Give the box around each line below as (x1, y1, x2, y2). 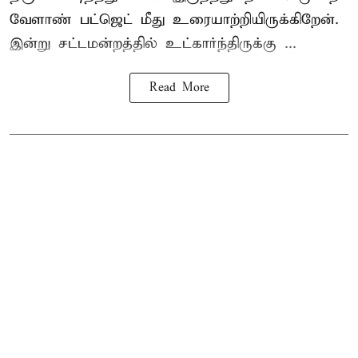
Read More (149, 80, 209, 95)
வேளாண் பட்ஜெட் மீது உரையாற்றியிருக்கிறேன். (10, 10, 339, 29)
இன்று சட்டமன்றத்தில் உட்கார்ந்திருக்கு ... (10, 34, 296, 53)
